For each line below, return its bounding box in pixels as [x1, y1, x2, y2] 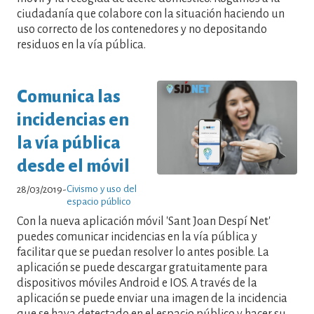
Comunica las [17, 86, 121, 106]
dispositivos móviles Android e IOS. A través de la [17, 276, 257, 289]
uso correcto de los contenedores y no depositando [17, 23, 267, 36]
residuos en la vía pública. [17, 39, 146, 52]
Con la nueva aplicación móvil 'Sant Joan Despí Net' [17, 214, 271, 228]
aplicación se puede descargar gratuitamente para [17, 261, 268, 274]
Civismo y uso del [67, 183, 137, 194]
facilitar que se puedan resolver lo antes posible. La [17, 245, 269, 259]
